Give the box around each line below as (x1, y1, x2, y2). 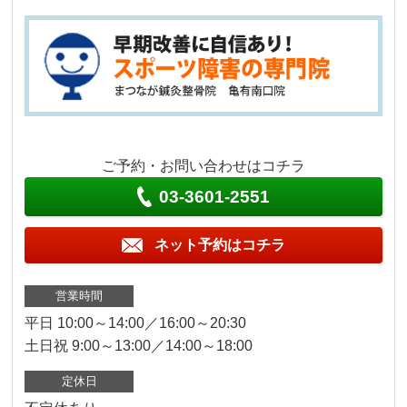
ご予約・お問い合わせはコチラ (102, 158, 305, 174)
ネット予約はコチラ (154, 237, 285, 253)
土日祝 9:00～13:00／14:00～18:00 (25, 338, 253, 354)
